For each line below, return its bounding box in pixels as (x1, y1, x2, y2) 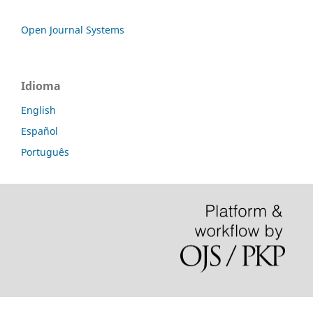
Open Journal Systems (21, 22, 124, 36)
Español (21, 124, 58, 138)
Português (21, 145, 69, 159)
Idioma (21, 78, 61, 94)
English (21, 103, 56, 117)
